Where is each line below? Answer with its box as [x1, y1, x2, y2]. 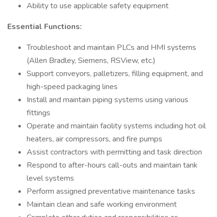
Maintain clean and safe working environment [27, 199, 177, 210]
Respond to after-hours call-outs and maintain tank [27, 160, 198, 170]
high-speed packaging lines [27, 81, 118, 92]
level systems [27, 173, 74, 184]
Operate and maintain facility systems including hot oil [27, 121, 206, 131]
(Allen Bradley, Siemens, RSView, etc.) [27, 55, 155, 66]
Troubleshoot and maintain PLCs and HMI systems [27, 42, 196, 53]
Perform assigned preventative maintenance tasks [27, 186, 195, 197]
